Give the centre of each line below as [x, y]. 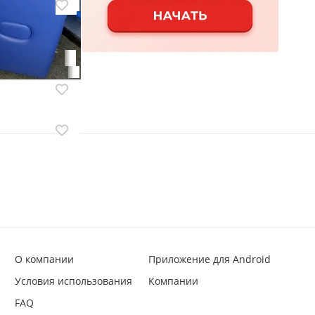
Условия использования [73, 281]
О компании [44, 259]
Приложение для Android [209, 259]
